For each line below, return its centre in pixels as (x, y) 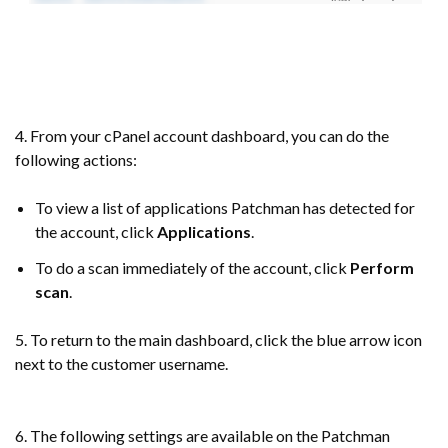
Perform (382, 267)
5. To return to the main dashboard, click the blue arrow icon (218, 339)
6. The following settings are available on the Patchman (202, 435)
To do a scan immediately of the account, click (192, 267)
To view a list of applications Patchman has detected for (225, 207)
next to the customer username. (121, 363)
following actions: (76, 159)
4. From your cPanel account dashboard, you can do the (202, 135)
